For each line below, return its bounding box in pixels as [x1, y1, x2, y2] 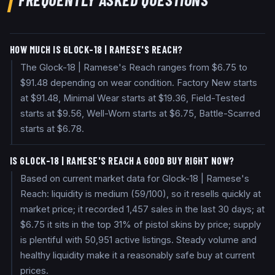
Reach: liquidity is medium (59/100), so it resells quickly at [20, 188, 261, 200]
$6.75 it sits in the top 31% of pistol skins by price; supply [20, 219, 261, 231]
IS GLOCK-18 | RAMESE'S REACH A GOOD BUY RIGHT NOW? [10, 155, 234, 167]
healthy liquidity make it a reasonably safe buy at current [20, 250, 255, 261]
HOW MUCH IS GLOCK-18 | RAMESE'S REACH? [10, 44, 183, 56]
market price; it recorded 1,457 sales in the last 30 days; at [20, 204, 265, 215]
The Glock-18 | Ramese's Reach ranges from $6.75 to [20, 62, 248, 74]
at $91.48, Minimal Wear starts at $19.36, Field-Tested [20, 93, 246, 104]
